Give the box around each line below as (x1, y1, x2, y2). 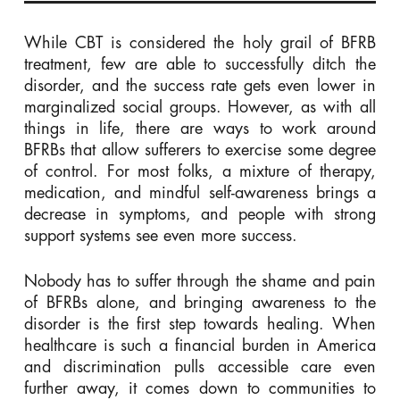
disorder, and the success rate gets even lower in (23, 77, 377, 94)
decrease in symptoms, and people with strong (23, 205, 377, 222)
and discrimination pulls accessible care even (23, 358, 377, 375)
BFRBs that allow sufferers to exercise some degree (23, 141, 377, 158)
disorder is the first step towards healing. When (23, 315, 377, 332)
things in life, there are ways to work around (23, 120, 377, 137)
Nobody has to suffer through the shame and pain (23, 272, 377, 289)
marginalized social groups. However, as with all (23, 98, 377, 115)
